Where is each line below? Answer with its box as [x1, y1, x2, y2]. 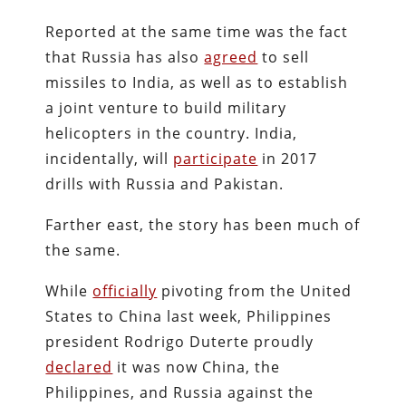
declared [45, 356, 113, 377]
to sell [257, 46, 310, 67]
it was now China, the [112, 356, 281, 377]
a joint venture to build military [45, 97, 287, 118]
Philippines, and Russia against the [45, 382, 314, 402]
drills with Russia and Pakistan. [45, 173, 285, 194]
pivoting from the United [157, 280, 353, 301]
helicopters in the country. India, [45, 122, 298, 143]
